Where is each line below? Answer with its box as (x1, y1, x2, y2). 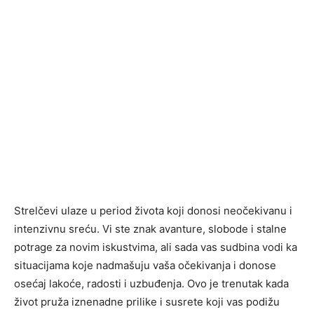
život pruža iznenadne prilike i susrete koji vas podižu (14, 295, 280, 309)
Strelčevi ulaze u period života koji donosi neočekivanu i (14, 204, 292, 218)
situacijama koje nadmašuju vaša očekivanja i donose (14, 259, 276, 273)
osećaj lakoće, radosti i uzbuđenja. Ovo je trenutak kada (14, 277, 289, 291)
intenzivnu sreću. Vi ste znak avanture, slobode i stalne (14, 222, 287, 236)
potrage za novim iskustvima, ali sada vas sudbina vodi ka (14, 240, 297, 254)
